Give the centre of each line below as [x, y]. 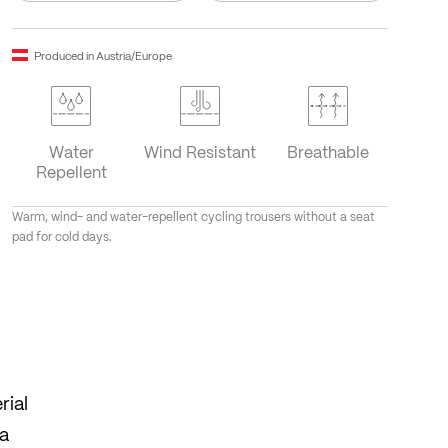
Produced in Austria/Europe [102, 55]
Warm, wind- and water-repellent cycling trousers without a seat [193, 217]
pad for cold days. [61, 237]
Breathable [328, 152]
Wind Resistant [199, 152]
